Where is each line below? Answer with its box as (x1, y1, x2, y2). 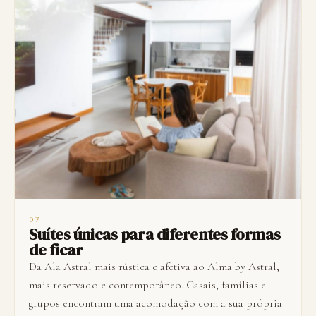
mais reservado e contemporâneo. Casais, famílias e (29, 278, 266, 293)
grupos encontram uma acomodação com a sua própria (29, 296, 282, 311)
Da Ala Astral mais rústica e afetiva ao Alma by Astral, (29, 260, 279, 274)
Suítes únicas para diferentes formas (29, 224, 281, 245)
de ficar (29, 239, 83, 261)
